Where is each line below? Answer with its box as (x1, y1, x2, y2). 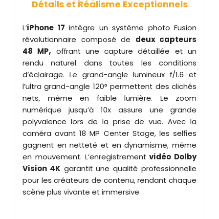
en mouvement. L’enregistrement (22, 151, 150, 162)
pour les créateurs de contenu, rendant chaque (22, 175, 197, 185)
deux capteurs (135, 34, 197, 44)
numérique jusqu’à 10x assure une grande (22, 104, 197, 115)
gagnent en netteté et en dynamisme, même (22, 139, 197, 150)
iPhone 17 (27, 22, 65, 33)
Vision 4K (22, 163, 61, 174)
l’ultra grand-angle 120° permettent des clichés (22, 81, 197, 91)
